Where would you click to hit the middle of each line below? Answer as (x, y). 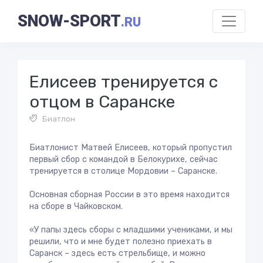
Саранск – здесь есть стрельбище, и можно (117, 253)
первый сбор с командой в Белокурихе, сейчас (124, 159)
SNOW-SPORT (69, 21)
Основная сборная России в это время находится (129, 195)
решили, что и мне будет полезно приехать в (121, 242)
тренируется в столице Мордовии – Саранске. (123, 171)
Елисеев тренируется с (124, 82)
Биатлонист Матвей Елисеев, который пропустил (131, 148)
